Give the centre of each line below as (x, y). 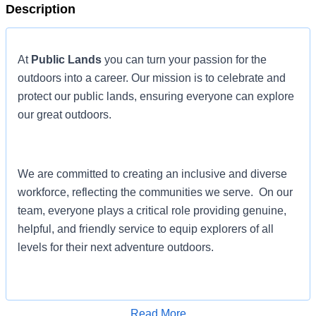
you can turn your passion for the (184, 60)
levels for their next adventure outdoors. (116, 247)
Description (41, 9)
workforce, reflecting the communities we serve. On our (155, 192)
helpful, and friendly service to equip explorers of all (146, 229)
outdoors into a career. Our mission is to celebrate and (152, 78)
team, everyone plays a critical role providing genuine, (152, 211)
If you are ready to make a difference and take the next (152, 306)
